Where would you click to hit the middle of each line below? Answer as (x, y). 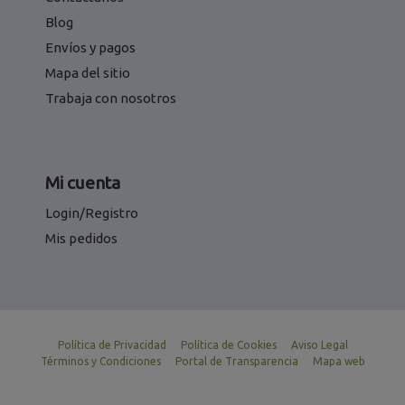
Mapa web (339, 361)
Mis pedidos (81, 238)
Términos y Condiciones (100, 361)
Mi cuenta (83, 182)
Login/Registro (92, 212)
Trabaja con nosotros (111, 98)
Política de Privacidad (112, 344)
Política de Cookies (228, 344)
